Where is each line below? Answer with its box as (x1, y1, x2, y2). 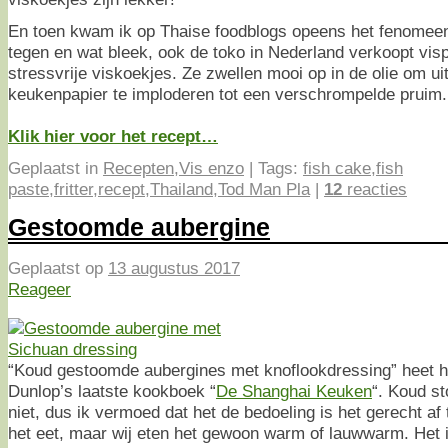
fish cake (303, 157, 371, 178)
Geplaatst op (8, 257, 108, 278)
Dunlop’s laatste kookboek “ (8, 380, 216, 401)
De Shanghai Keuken (216, 380, 372, 401)
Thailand (150, 178, 213, 199)
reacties (342, 178, 407, 199)
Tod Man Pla (218, 178, 310, 199)
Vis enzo (179, 157, 244, 178)
